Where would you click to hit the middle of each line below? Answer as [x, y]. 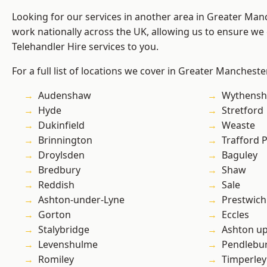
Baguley [240, 155]
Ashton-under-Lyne [81, 200]
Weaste [238, 125]
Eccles [235, 215]
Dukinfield [61, 125]
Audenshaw [65, 96]
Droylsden [61, 155]
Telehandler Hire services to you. [85, 47]
